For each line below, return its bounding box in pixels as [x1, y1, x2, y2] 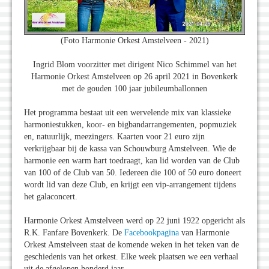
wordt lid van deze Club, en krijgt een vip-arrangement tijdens [24, 180, 236, 189]
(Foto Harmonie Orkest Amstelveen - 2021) [60, 35, 209, 45]
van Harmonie [179, 228, 229, 237]
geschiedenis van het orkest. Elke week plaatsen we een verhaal [24, 252, 238, 261]
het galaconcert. [24, 192, 77, 201]
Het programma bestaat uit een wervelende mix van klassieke [24, 107, 231, 117]
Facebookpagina [124, 228, 179, 237]
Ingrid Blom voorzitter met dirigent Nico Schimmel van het [32, 59, 237, 69]
